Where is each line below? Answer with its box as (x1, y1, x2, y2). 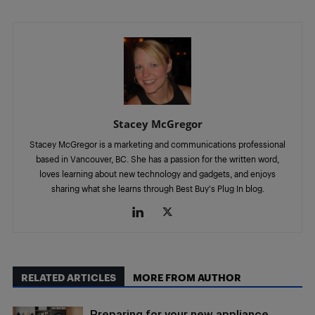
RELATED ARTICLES (21, 271, 116, 283)
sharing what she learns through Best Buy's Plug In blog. (51, 184, 264, 193)
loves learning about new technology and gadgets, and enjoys (39, 169, 276, 179)
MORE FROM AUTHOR (133, 271, 241, 283)
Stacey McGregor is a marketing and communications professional (30, 139, 285, 149)
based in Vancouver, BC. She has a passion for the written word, (36, 154, 279, 164)
